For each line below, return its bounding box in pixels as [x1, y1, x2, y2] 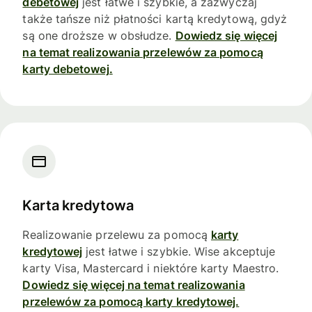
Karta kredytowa [22, 196, 134, 214]
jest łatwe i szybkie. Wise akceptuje [82, 244, 276, 258]
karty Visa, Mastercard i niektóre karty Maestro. [22, 260, 279, 275]
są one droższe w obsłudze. [22, 29, 175, 43]
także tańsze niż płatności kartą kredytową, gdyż [22, 12, 288, 26]
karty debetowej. [22, 62, 113, 77]
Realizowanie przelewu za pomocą [22, 227, 211, 242]
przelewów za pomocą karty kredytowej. [22, 294, 240, 309]
